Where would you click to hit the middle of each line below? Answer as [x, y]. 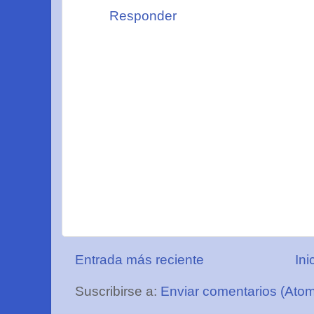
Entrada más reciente [140, 260]
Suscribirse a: [118, 292]
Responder [143, 16]
